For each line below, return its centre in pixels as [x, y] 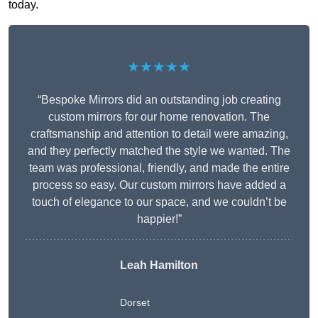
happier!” [159, 219]
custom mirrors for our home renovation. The [159, 117]
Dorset [135, 303]
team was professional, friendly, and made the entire [159, 168]
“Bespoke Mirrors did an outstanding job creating [159, 100]
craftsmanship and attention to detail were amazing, [159, 134]
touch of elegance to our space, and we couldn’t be [159, 202]
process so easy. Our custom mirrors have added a [159, 185]
